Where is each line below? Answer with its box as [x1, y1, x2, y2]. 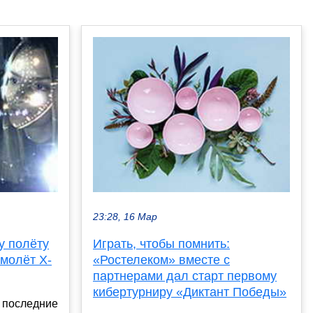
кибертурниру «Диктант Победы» [93, 284, 286, 299]
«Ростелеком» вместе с [93, 252, 230, 267]
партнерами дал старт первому [93, 268, 277, 283]
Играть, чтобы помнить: [93, 236, 230, 251]
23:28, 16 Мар [93, 211, 157, 222]
